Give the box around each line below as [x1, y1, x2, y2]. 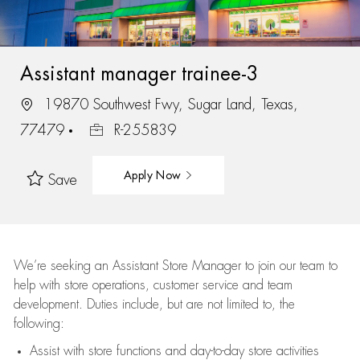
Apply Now [123, 169, 185, 181]
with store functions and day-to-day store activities [59, 345, 319, 358]
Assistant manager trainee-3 [19, 63, 259, 84]
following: [13, 317, 64, 330]
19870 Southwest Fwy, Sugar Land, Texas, [39, 96, 298, 112]
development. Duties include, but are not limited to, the [13, 298, 295, 311]
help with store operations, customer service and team [13, 279, 292, 292]
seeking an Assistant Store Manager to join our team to [46, 260, 337, 272]
